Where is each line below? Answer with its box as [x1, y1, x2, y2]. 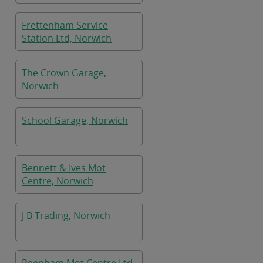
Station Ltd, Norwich [22, 32, 112, 45]
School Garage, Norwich [22, 114, 128, 127]
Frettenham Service [22, 19, 108, 32]
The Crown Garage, [22, 66, 106, 79]
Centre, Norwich [22, 174, 93, 187]
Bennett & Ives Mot [22, 161, 106, 174]
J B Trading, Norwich [22, 209, 110, 222]
